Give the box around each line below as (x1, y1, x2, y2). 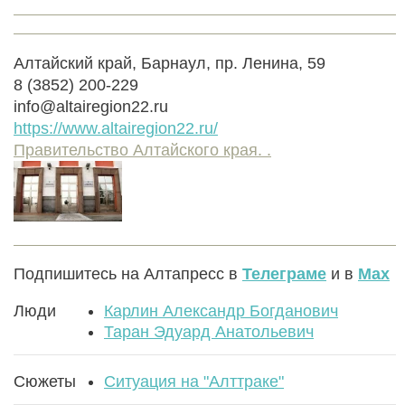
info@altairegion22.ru (14, 97, 168, 116)
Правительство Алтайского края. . (14, 140, 271, 159)
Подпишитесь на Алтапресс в (14, 264, 242, 283)
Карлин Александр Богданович (104, 301, 338, 320)
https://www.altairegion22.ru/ (14, 118, 218, 137)
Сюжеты (14, 372, 76, 391)
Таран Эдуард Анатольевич (104, 322, 314, 341)
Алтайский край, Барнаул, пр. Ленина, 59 (14, 53, 325, 72)
